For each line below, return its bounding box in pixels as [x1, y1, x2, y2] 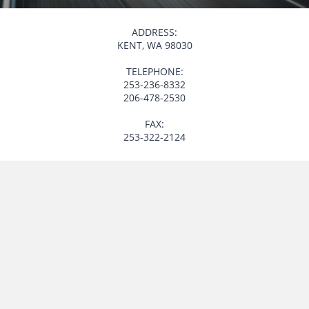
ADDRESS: [132, 26, 177, 39]
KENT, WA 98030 [117, 39, 192, 52]
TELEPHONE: [126, 65, 183, 78]
